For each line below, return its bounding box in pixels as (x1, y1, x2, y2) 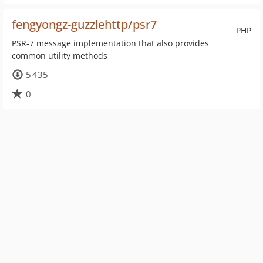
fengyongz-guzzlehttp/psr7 (12, 16, 157, 32)
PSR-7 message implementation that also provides (12, 38, 209, 49)
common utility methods (12, 50, 107, 61)
